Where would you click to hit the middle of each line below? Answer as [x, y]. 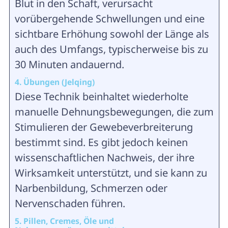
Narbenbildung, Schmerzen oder [91, 188]
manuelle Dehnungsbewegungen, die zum [114, 112]
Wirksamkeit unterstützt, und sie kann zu [111, 173]
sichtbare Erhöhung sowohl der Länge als [112, 34]
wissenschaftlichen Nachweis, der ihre [104, 158]
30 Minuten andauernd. [69, 65]
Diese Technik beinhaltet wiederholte [101, 97]
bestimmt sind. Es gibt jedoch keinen [101, 142]
